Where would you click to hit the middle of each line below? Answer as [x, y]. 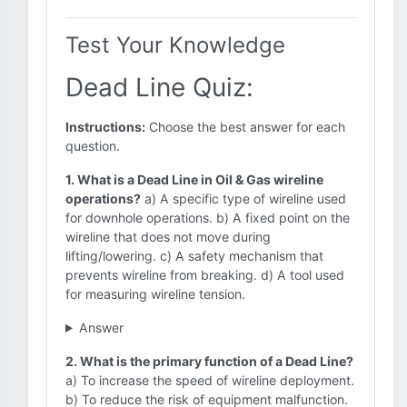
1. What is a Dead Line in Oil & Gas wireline [194, 179]
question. [93, 146]
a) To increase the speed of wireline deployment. [210, 380]
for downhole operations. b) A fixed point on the [208, 218]
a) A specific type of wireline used [243, 199]
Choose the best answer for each [245, 127]
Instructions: [105, 127]
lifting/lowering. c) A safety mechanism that [194, 256]
